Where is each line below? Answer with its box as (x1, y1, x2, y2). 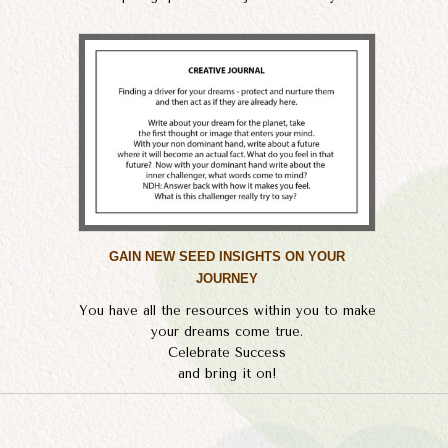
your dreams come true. (151, 323, 303, 339)
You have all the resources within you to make (78, 302, 376, 318)
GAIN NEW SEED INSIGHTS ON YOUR (109, 249, 345, 265)
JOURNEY (196, 271, 258, 287)
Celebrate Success (168, 344, 286, 360)
